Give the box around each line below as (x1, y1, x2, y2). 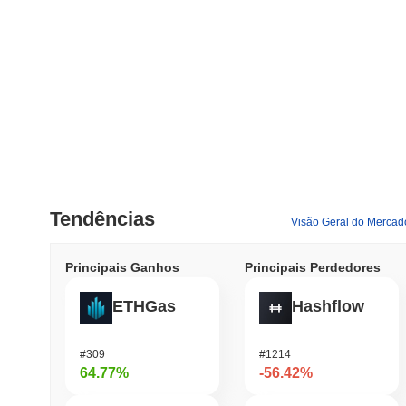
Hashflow (292, 297, 364, 316)
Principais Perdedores (245, 259, 381, 275)
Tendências (50, 207, 155, 230)
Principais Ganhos (65, 259, 179, 275)
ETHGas (112, 297, 176, 316)
